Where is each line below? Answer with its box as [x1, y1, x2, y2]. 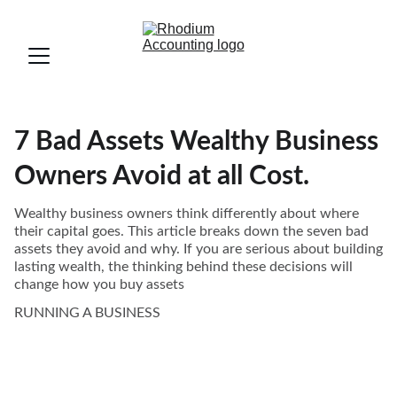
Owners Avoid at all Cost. [14, 163, 309, 190]
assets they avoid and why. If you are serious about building [14, 242, 383, 256]
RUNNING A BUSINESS [14, 306, 160, 320]
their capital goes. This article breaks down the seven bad [14, 224, 369, 238]
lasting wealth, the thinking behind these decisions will [14, 260, 353, 274]
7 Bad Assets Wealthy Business [14, 128, 378, 155]
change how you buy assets [14, 277, 184, 292]
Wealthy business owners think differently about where [14, 206, 359, 221]
